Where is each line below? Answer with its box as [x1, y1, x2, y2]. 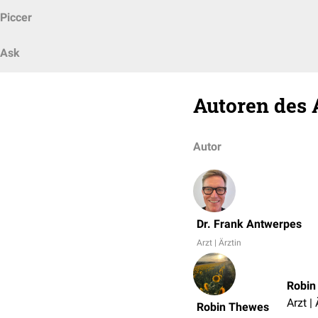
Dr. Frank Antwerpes [197, 217, 302, 231]
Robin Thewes [197, 300, 269, 314]
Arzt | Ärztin [197, 238, 241, 248]
